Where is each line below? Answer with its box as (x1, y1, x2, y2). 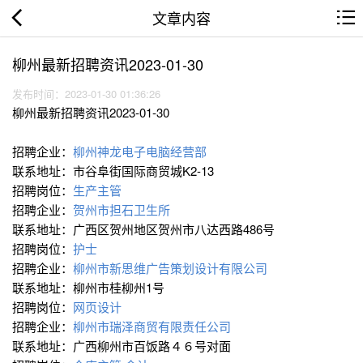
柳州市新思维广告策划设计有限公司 (73, 259, 271, 277)
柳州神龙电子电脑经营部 (73, 143, 210, 160)
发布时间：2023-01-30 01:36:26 (12, 86, 167, 102)
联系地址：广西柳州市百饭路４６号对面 (12, 337, 234, 355)
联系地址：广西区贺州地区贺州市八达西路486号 (12, 220, 278, 238)
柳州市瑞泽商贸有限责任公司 (73, 318, 234, 335)
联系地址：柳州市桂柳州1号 (12, 279, 168, 297)
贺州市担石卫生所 (73, 201, 173, 219)
